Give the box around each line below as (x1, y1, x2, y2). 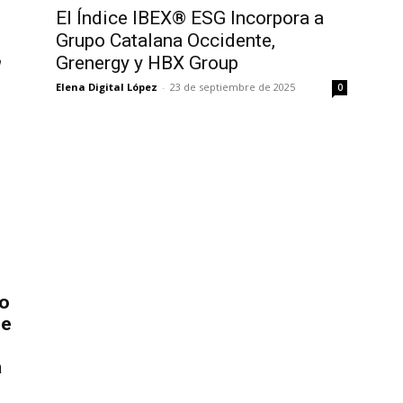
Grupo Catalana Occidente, (56, 30, 275, 52)
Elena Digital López (56, 80, 157, 94)
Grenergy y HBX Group (56, 52, 238, 75)
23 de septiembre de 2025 (170, 80, 295, 94)
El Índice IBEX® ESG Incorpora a (56, 7, 324, 30)
